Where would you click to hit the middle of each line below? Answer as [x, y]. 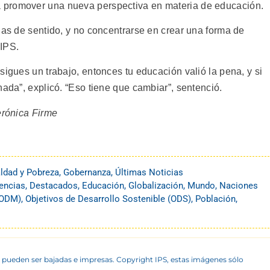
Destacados [54, 186]
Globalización [156, 186]
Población [215, 199]
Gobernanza [87, 173]
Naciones [239, 186]
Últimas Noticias [149, 173]
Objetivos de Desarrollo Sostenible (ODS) [108, 199]
